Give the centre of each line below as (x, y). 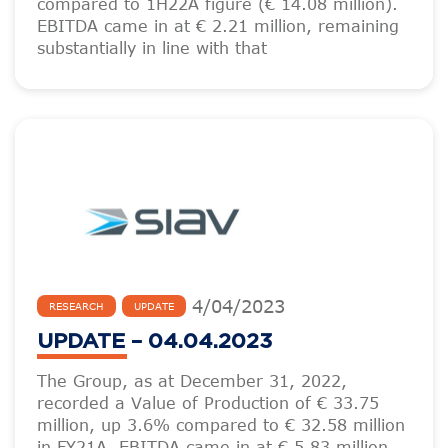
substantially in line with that (152, 48)
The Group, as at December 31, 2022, (192, 381)
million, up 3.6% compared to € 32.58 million (221, 425)
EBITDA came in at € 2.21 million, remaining (218, 26)
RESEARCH (76, 306)
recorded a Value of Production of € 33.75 (208, 403)
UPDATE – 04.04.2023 (155, 341)
